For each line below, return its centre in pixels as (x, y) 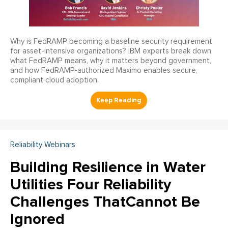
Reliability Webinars (43, 145)
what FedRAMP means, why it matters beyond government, (111, 61)
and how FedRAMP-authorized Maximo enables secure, (104, 71)
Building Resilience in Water (108, 167)
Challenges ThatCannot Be (105, 202)
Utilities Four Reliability (91, 185)
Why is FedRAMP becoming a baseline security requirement (111, 42)
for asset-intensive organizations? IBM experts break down (111, 51)
